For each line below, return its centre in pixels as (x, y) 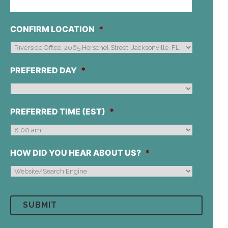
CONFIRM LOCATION (52, 29)
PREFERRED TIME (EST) (58, 111)
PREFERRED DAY (44, 70)
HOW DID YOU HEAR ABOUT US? (76, 152)
